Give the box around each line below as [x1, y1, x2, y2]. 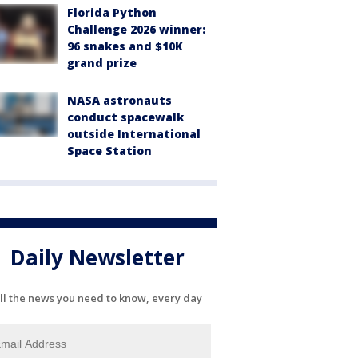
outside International [67, 125, 201, 141]
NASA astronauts [67, 92, 172, 108]
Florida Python [67, 4, 157, 20]
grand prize [67, 54, 137, 70]
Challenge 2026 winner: [67, 21, 205, 37]
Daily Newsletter [10, 242, 185, 272]
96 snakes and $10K [67, 38, 183, 54]
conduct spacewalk [67, 109, 184, 125]
